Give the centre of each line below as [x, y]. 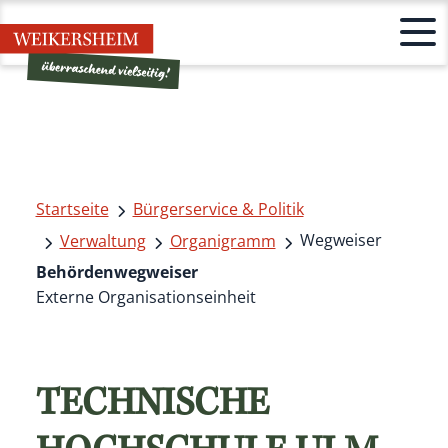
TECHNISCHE [152, 406]
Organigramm [222, 240]
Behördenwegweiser [116, 271]
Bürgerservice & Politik [218, 208]
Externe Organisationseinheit [145, 296]
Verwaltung [102, 240]
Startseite [72, 208]
